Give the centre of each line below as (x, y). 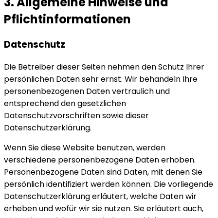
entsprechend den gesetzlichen (65, 104)
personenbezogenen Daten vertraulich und (87, 91)
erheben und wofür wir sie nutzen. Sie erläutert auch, (104, 209)
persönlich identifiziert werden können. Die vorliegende (109, 184)
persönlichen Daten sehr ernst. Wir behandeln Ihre (101, 79)
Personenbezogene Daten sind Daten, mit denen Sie (103, 172)
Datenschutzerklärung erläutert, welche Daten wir (100, 197)
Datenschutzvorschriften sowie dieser (76, 116)
